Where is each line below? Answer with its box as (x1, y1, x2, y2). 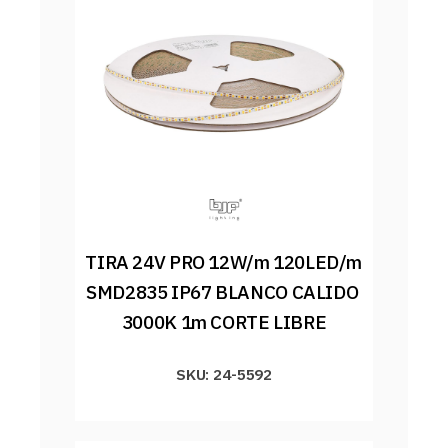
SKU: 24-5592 (175, 364, 273, 385)
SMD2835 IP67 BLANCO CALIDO (86, 280, 359, 305)
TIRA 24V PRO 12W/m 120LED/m (85, 250, 363, 275)
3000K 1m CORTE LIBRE (121, 310, 327, 335)
